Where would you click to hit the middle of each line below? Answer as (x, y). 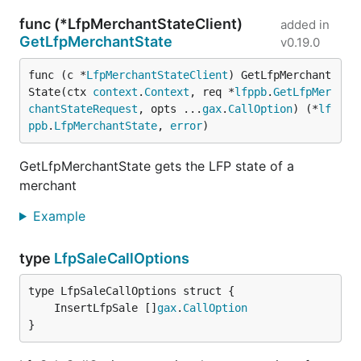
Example (61, 216)
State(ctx (60, 92)
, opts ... (170, 109)
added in (305, 25)
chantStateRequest (83, 109)
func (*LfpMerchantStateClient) (131, 24)
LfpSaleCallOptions (122, 258)
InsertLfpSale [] (106, 308)
